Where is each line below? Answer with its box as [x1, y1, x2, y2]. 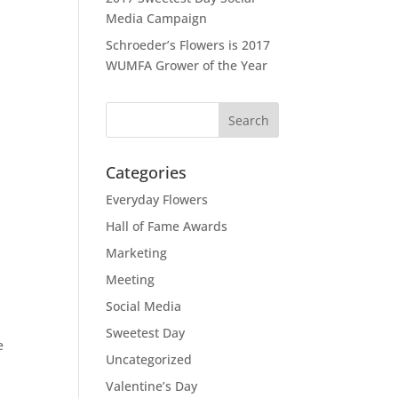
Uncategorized [106, 351, 193, 369]
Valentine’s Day [106, 378, 198, 395]
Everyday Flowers [106, 191, 209, 209]
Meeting [106, 271, 155, 289]
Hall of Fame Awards [106, 218, 228, 235]
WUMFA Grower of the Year [106, 57, 268, 75]
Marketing [106, 244, 168, 262]
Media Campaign [106, 10, 208, 28]
